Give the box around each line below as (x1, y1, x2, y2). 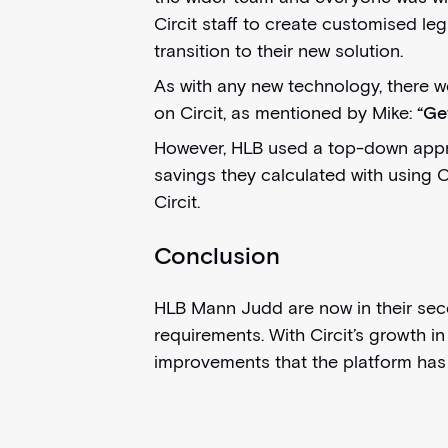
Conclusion (153, 241, 280, 271)
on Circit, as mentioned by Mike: (153, 102, 417, 125)
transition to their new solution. (153, 40, 403, 63)
